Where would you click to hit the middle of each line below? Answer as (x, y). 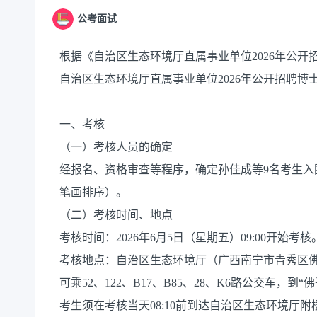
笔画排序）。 (93, 192)
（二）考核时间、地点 (116, 215)
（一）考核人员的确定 (116, 147)
